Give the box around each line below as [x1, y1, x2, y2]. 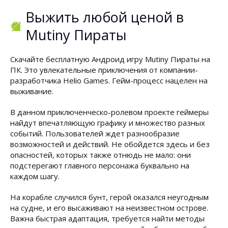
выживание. [10, 86, 53, 96]
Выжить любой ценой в [25, 8, 184, 26]
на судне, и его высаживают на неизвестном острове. [10, 203, 208, 213]
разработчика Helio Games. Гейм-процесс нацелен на [10, 75, 208, 85]
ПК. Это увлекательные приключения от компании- [10, 65, 198, 75]
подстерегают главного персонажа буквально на [10, 160, 189, 170]
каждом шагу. [10, 171, 60, 181]
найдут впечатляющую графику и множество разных [10, 118, 205, 128]
